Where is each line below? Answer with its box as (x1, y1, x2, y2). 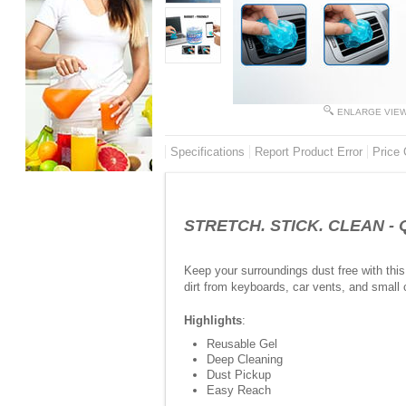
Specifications (170, 145, 245, 159)
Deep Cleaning (207, 353, 283, 366)
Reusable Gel (207, 337, 277, 351)
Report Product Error (255, 145, 362, 159)
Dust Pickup (207, 368, 271, 382)
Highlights (184, 314, 242, 327)
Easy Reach (207, 383, 271, 397)
